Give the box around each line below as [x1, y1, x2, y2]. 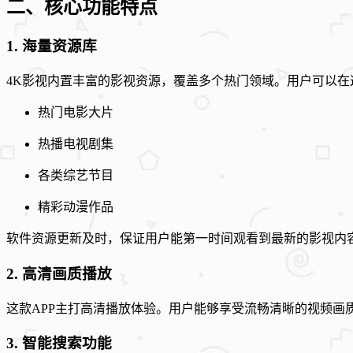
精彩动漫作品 [38, 200, 113, 214]
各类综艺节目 [38, 169, 113, 183]
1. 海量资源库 [6, 38, 97, 55]
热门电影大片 [38, 106, 113, 120]
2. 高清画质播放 [6, 265, 112, 282]
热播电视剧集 [38, 137, 113, 151]
